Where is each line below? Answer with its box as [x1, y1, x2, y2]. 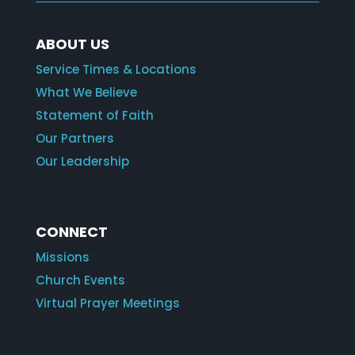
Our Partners [35, 130, 114, 147]
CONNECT [35, 222, 108, 242]
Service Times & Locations [35, 61, 197, 78]
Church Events [35, 272, 125, 289]
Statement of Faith [35, 107, 154, 124]
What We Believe [35, 84, 137, 101]
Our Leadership [35, 153, 129, 170]
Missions [35, 249, 90, 266]
